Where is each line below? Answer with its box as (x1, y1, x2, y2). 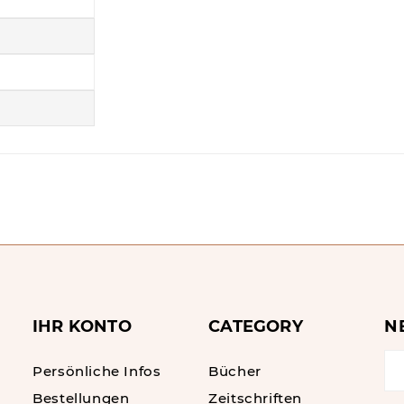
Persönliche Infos (32, 363, 161, 380)
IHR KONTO (32, 317, 132, 336)
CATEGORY (208, 317, 303, 336)
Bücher (208, 363, 262, 380)
